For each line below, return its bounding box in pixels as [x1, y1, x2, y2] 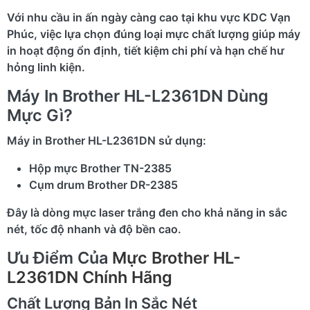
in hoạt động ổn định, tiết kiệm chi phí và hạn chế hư [7, 43, 284, 57]
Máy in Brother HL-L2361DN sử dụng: [7, 133, 206, 147]
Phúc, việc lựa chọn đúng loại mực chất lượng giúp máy [7, 26, 300, 41]
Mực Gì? [7, 104, 73, 125]
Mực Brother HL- [112, 247, 241, 268]
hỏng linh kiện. [7, 60, 85, 74]
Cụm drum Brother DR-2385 [29, 177, 178, 192]
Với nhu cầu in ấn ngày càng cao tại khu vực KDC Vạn [7, 10, 291, 24]
